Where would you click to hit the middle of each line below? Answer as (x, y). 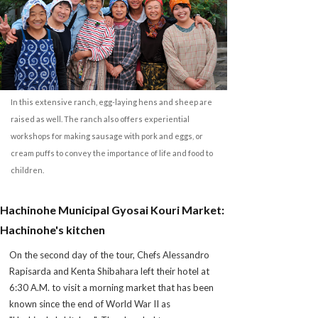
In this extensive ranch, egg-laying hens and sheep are (111, 102)
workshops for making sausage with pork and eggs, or (107, 136)
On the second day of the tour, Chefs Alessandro (109, 255)
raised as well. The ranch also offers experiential (100, 119)
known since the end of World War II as (90, 304)
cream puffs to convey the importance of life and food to (112, 153)
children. (27, 170)
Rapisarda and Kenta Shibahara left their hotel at (109, 271)
